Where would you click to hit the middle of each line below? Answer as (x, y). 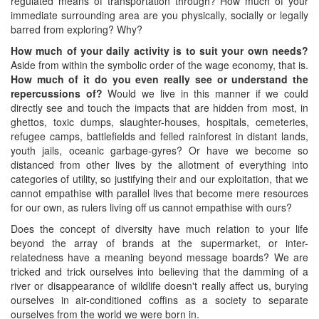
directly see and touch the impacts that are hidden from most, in (159, 107)
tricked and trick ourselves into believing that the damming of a (159, 271)
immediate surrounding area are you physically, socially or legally (159, 15)
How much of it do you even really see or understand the (159, 79)
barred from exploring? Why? (77, 29)
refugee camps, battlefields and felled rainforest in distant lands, (159, 136)
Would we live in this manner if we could (205, 93)
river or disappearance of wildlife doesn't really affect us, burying (159, 285)
